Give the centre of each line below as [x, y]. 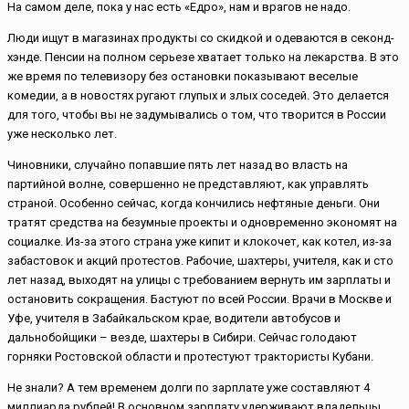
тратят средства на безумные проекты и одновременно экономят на [202, 223]
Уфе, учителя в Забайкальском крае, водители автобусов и [174, 319]
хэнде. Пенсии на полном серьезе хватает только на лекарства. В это [203, 58]
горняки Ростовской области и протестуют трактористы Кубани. [190, 357]
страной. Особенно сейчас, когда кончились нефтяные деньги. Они [194, 204]
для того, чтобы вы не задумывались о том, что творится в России [197, 115]
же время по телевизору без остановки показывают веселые [183, 77]
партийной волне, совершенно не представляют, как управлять [188, 184]
